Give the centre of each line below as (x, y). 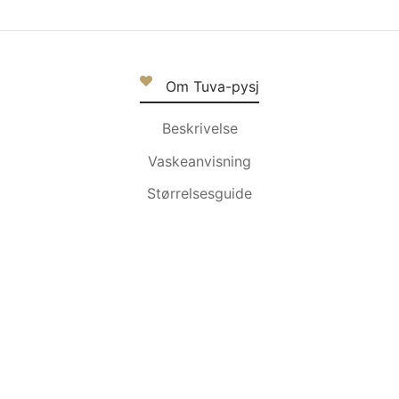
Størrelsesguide (199, 194)
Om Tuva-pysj (212, 87)
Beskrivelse (199, 128)
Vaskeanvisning (199, 161)
